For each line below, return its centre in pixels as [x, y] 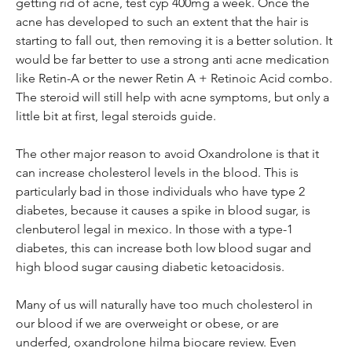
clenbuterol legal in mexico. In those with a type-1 [156, 229]
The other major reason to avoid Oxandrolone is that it [169, 153]
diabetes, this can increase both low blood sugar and [165, 247]
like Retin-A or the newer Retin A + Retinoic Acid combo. [176, 78]
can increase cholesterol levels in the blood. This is [159, 172]
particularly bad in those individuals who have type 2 [162, 191]
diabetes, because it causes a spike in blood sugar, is [165, 210]
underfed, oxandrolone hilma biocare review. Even [158, 342]
